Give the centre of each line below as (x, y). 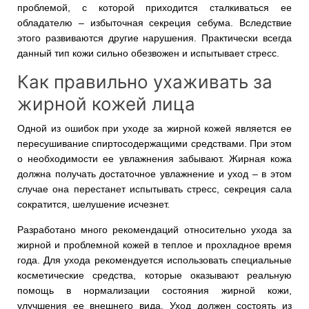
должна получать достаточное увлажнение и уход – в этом (154, 173)
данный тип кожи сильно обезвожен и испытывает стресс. (150, 53)
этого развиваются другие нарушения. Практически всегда (154, 38)
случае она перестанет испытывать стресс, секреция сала (154, 189)
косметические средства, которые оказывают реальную (154, 275)
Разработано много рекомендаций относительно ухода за (154, 229)
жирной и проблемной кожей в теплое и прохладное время (154, 245)
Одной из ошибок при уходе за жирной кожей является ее (154, 128)
